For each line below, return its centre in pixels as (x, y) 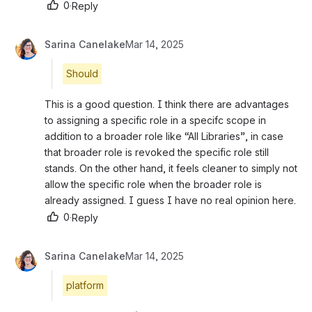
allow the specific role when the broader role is (153, 185)
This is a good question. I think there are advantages (167, 104)
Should (82, 74)
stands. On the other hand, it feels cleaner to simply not (171, 169)
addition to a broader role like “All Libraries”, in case (164, 136)
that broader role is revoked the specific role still (157, 153)
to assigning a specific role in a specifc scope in (155, 120)
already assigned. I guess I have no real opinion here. (170, 201)
